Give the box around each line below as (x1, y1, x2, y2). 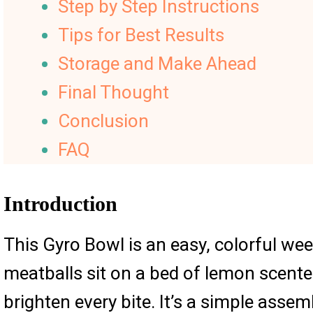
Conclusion (57, 110, 149, 131)
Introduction (3, 191, 117, 215)
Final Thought (57, 81, 169, 103)
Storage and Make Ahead (57, 52, 256, 74)
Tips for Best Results (57, 24, 224, 45)
